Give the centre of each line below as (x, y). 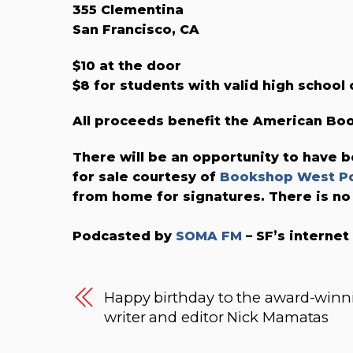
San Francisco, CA (136, 29)
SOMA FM (209, 236)
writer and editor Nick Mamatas (217, 317)
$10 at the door (127, 65)
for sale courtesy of (146, 177)
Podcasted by (124, 236)
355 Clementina (128, 9)
